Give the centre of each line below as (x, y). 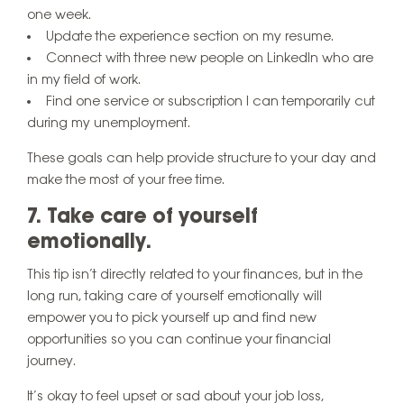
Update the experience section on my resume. (190, 37)
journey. (51, 361)
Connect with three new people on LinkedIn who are (210, 59)
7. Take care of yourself (142, 218)
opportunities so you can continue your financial (179, 340)
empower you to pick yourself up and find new (172, 318)
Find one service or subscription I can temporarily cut (211, 102)
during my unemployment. (109, 124)
